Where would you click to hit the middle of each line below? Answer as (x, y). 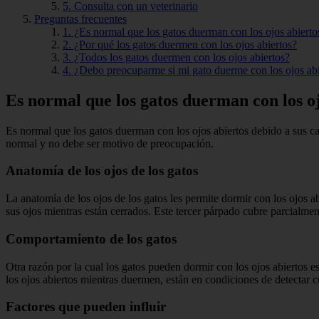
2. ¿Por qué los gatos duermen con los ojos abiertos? (180, 44)
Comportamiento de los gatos (91, 239)
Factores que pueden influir (86, 307)
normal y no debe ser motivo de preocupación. (110, 143)
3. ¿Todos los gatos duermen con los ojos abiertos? (176, 57)
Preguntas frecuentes (80, 19)
